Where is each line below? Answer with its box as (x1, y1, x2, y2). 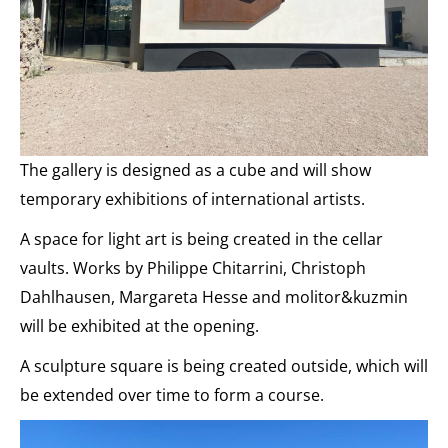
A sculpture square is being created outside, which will (20, 354, 428, 377)
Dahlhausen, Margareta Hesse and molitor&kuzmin (20, 285, 408, 308)
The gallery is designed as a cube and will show (20, 158, 371, 181)
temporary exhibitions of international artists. (20, 187, 365, 210)
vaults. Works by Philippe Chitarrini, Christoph (20, 256, 366, 279)
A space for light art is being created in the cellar (20, 227, 383, 250)
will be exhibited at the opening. (20, 314, 259, 337)
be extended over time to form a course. (20, 383, 324, 406)
